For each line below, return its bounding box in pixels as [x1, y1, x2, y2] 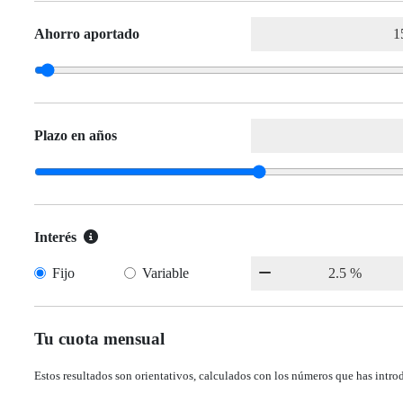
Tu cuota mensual [34, 329, 165, 348]
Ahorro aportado [34, 26, 139, 41]
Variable [142, 265, 190, 281]
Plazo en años [34, 128, 117, 143]
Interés [34, 229, 76, 245]
